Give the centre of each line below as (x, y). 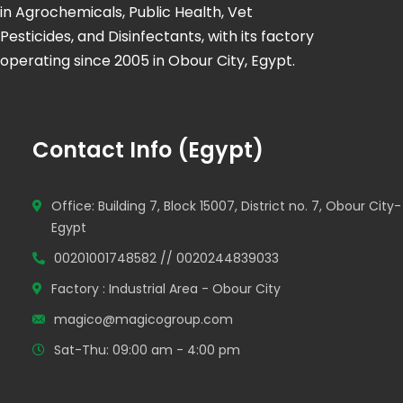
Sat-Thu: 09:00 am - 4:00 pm (147, 350)
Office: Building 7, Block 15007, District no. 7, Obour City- (226, 206)
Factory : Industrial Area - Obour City (166, 289)
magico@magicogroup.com (143, 319)
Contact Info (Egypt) (148, 150)
